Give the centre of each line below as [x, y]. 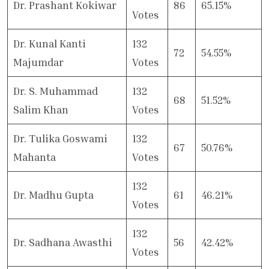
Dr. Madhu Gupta [53, 195]
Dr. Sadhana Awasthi [62, 243]
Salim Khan [41, 110]
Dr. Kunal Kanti [49, 44]
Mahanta [34, 157]
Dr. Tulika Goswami [60, 139]
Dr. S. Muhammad [55, 91]
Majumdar [38, 62]
